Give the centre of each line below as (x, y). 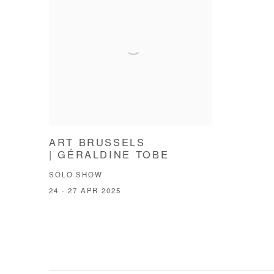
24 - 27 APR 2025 (85, 191)
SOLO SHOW (76, 176)
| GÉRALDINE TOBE (109, 156)
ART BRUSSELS (97, 143)
